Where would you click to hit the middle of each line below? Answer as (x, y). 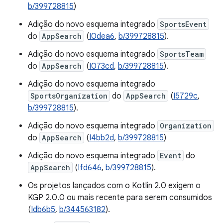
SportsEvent (183, 24)
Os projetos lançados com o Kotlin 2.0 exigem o (114, 186)
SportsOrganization (69, 96)
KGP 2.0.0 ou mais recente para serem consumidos (120, 198)
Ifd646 (90, 168)
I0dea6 (102, 36)
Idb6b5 (43, 210)
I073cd (102, 66)
